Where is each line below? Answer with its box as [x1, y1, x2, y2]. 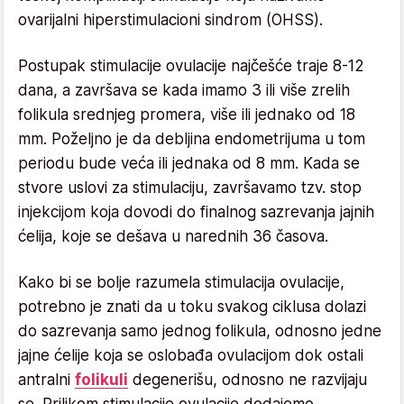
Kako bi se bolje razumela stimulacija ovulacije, [18, 272, 344, 291]
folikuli [75, 370, 128, 389]
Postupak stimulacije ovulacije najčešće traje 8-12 [18, 56, 364, 75]
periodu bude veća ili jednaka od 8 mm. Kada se [18, 153, 360, 172]
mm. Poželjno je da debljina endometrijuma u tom [18, 129, 365, 148]
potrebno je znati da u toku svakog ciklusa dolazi [18, 297, 366, 316]
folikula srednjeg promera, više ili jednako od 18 [18, 105, 355, 124]
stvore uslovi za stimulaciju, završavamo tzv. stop [18, 178, 362, 197]
